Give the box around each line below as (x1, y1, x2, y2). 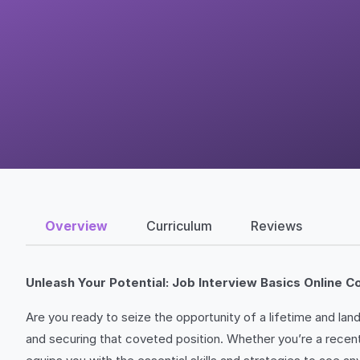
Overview (45, 217, 108, 234)
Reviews (251, 217, 302, 234)
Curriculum (146, 217, 212, 234)
